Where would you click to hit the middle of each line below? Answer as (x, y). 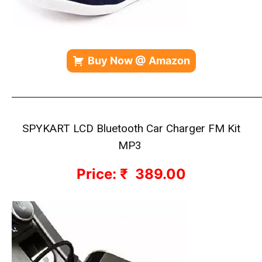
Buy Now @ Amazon (139, 61)
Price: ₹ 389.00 (131, 174)
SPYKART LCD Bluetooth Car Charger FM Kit (131, 128)
